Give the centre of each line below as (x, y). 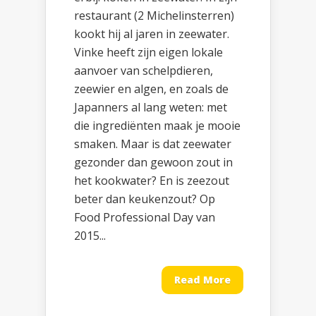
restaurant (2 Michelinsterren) (154, 16)
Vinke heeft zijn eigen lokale (148, 53)
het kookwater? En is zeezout (152, 181)
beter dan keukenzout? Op (145, 199)
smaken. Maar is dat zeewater (153, 144)
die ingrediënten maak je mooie (157, 126)
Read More (202, 280)
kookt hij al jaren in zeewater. (152, 34)
